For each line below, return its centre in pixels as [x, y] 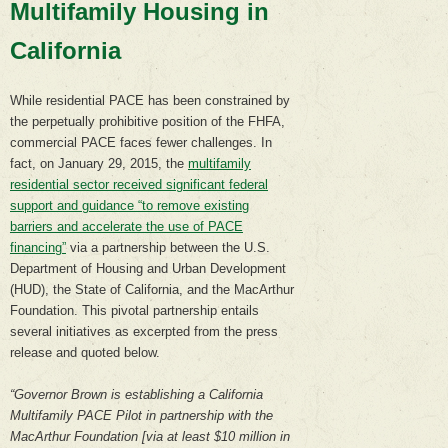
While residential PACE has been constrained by [150, 100]
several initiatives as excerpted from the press [144, 331]
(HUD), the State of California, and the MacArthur [152, 289]
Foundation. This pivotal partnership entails [134, 310]
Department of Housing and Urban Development [148, 268]
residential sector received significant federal [139, 184]
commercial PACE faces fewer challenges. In [141, 142]
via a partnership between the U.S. [168, 247]
